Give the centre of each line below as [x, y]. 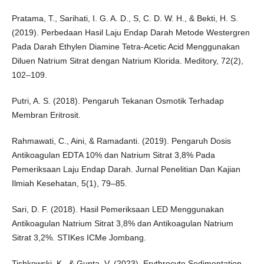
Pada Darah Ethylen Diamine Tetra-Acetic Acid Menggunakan [126, 47]
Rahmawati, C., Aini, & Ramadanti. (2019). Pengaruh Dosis [121, 141]
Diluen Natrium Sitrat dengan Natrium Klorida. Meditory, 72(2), [127, 61]
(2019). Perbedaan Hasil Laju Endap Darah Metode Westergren [131, 33]
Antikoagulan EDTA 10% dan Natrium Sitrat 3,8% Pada [113, 155]
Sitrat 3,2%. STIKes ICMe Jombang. [79, 238]
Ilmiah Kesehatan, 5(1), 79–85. [69, 184]
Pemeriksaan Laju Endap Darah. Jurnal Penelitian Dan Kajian [126, 169]
